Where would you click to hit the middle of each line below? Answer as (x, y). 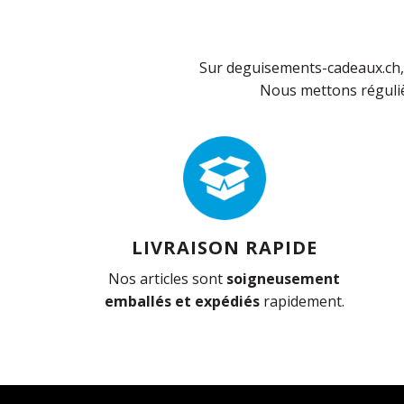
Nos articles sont (168, 278)
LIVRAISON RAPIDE (224, 247)
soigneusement (284, 278)
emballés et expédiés (182, 301)
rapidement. (302, 301)
